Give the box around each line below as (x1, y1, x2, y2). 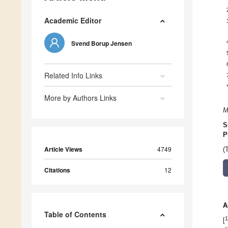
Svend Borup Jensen (71, 39, 132, 48)
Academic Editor (44, 15, 101, 26)
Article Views (44, 145, 82, 154)
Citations (44, 165, 70, 175)
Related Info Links (44, 70, 102, 81)
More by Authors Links (44, 93, 117, 103)
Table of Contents (44, 209, 106, 220)
